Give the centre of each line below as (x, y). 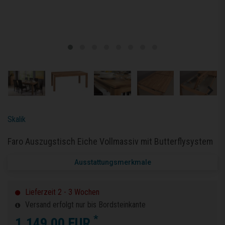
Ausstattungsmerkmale (113, 162)
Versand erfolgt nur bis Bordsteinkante (85, 204)
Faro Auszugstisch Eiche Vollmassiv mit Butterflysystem (110, 141)
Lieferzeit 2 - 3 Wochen (61, 192)
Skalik (17, 119)
